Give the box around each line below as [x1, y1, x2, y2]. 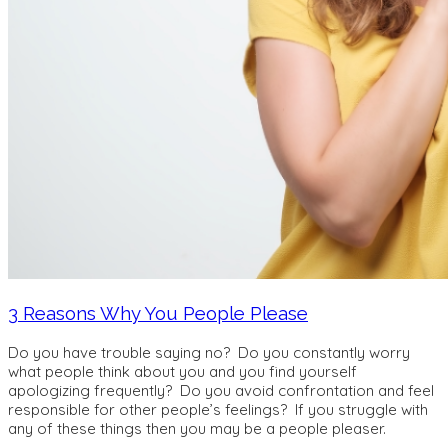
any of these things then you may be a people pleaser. [8, 418, 394, 438]
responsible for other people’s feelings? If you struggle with [8, 399, 428, 419]
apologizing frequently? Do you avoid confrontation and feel [8, 380, 434, 400]
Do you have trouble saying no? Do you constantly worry [8, 342, 410, 362]
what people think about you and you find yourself [8, 361, 357, 381]
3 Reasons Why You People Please [8, 302, 308, 325]
